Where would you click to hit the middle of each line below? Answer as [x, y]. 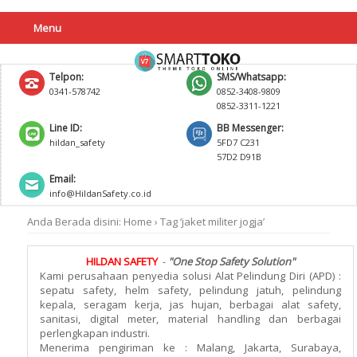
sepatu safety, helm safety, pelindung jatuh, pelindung [190, 290]
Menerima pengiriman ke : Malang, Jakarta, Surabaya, [190, 347]
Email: [63, 179]
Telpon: [67, 77]
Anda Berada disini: [74, 222]
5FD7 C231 [238, 142]
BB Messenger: [250, 128]
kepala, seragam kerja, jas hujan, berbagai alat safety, [190, 304]
